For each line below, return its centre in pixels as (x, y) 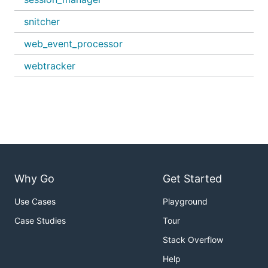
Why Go (34, 179)
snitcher (42, 22)
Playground (185, 202)
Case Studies (40, 221)
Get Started (192, 179)
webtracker (50, 66)
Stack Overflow (193, 240)
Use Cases (35, 202)
